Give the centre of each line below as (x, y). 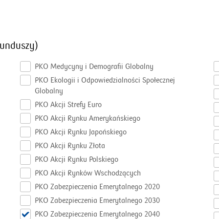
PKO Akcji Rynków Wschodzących (88, 173)
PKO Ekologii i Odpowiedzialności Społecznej (105, 80)
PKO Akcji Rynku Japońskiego (81, 132)
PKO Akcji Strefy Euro (68, 105)
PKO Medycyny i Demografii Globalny (94, 66)
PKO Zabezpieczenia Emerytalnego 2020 (97, 187)
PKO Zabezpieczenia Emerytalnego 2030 (97, 200)
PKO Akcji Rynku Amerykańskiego (88, 118)
